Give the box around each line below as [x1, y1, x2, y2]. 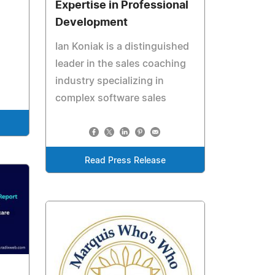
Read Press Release [85, 156, 166, 165]
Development [55, 17, 128, 28]
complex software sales [55, 93, 167, 103]
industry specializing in [55, 76, 165, 86]
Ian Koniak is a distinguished [55, 41, 190, 52]
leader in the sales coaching [55, 58, 187, 69]
